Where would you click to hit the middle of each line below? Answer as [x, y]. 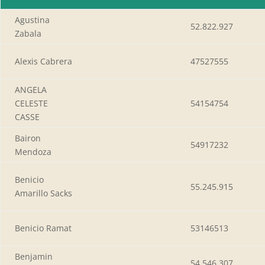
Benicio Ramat [43, 228]
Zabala [28, 33]
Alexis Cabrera [43, 61]
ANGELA [31, 89]
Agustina [32, 20]
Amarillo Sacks [43, 193]
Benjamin [34, 256]
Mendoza [33, 151]
